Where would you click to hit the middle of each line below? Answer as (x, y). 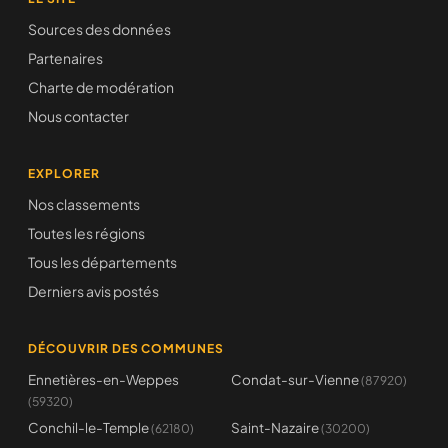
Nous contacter (78, 116)
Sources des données (99, 29)
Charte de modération (101, 87)
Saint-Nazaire (275, 427)
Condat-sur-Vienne (295, 379)
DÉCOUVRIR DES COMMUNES (126, 348)
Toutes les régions (86, 233)
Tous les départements (102, 262)
